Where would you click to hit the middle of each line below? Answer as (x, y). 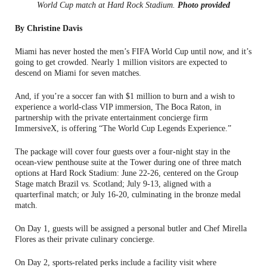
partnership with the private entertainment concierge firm (111, 117)
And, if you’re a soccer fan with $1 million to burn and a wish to (125, 96)
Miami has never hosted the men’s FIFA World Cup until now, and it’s (133, 51)
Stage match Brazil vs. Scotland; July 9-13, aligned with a (113, 184)
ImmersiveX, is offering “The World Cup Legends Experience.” (123, 128)
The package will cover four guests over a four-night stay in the (122, 151)
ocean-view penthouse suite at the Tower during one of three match (128, 162)
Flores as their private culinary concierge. (86, 239)
